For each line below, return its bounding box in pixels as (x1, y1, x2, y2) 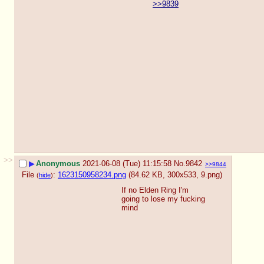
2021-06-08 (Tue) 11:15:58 (82, 159, 171, 169)
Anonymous (36, 159, 80, 169)
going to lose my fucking (121, 194, 205, 204)
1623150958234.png (58, 170, 126, 179)
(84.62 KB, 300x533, (128, 170, 201, 179)
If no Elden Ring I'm (121, 186, 189, 195)
